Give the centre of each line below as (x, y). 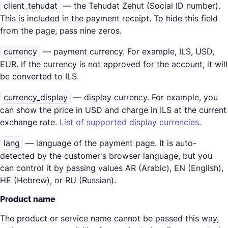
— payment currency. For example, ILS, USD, (127, 51)
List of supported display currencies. (130, 122)
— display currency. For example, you (145, 97)
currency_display (35, 97)
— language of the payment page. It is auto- (110, 143)
